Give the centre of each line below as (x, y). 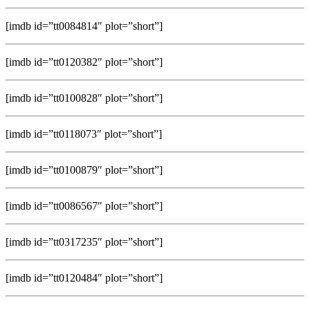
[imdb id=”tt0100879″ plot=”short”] (84, 170)
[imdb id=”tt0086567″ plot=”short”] (84, 206)
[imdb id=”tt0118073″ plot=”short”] (84, 134)
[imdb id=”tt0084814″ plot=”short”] (84, 26)
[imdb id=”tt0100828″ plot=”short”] (84, 98)
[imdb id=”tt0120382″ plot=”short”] (84, 62)
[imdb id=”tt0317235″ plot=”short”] (84, 241)
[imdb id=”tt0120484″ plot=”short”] (84, 277)
